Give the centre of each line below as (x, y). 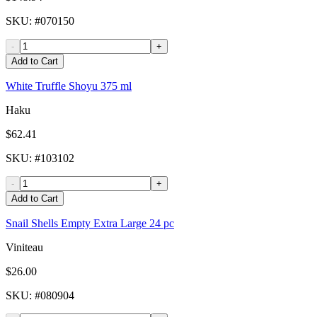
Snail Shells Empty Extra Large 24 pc (90, 224)
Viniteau (24, 248)
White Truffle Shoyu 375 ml (69, 86)
